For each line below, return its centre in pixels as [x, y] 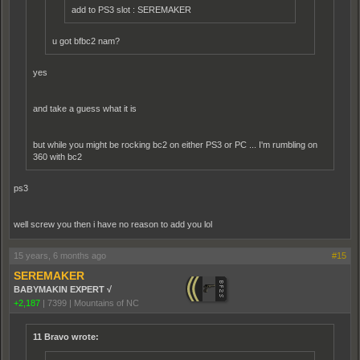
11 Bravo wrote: [66, 337]
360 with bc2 [57, 157]
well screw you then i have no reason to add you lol [113, 225]
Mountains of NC [106, 303]
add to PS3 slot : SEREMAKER [131, 10]
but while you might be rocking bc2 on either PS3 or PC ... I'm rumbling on [175, 145]
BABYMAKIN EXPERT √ [63, 290]
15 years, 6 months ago [60, 256]
